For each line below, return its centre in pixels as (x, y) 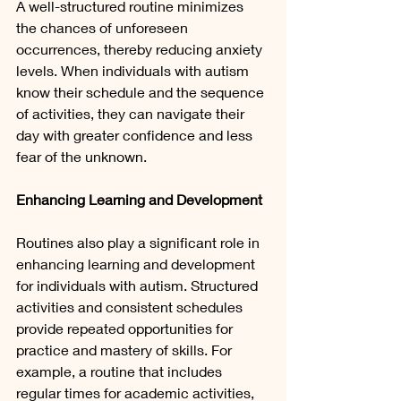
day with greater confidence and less (136, 135)
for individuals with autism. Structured (139, 286)
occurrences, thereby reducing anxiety (141, 49)
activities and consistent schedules (131, 307)
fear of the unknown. (81, 157)
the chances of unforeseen (104, 28)
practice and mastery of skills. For (126, 350)
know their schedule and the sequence (142, 92)
